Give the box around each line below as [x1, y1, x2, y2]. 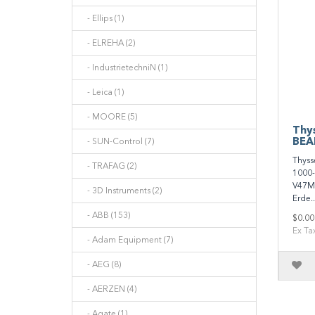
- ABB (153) [81, 210, 130, 220]
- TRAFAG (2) [81, 161, 136, 171]
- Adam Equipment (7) [81, 235, 173, 245]
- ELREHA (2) [81, 38, 135, 48]
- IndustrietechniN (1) [81, 63, 167, 72]
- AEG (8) [81, 259, 121, 269]
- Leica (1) [81, 87, 124, 97]
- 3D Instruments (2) [81, 186, 162, 195]
